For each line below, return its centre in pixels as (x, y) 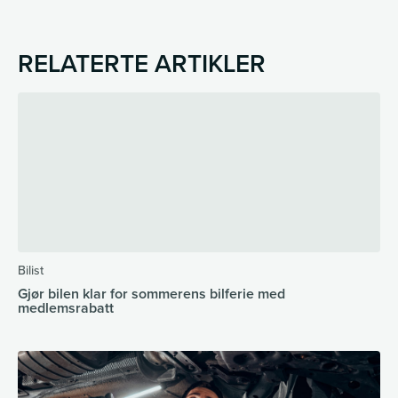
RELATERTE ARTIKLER (142, 64)
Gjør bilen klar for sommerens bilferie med (151, 295)
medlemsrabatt (66, 309)
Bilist (31, 271)
